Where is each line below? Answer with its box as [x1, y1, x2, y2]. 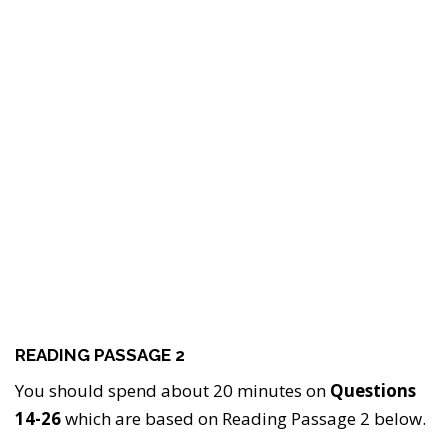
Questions [330, 378, 416, 402]
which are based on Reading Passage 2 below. [61, 406, 426, 430]
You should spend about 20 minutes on [15, 378, 330, 402]
